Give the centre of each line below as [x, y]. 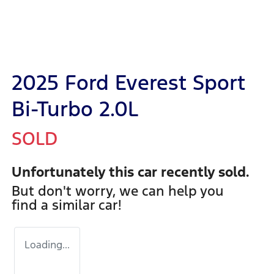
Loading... [47, 245]
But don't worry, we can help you [118, 191]
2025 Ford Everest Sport [128, 83]
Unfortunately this [75, 172]
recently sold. [203, 172]
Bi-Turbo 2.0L [75, 109]
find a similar [55, 205]
